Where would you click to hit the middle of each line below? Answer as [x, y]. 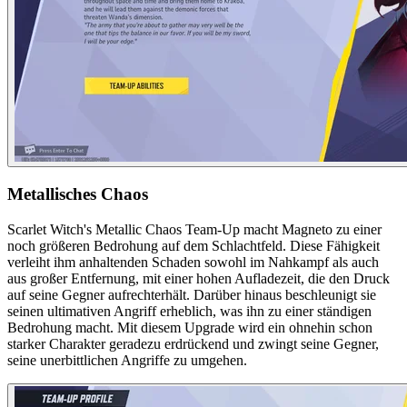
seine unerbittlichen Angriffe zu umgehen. [127, 360]
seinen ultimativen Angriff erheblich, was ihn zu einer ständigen [189, 311]
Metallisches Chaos [78, 194]
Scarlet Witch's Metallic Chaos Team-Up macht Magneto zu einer [194, 229]
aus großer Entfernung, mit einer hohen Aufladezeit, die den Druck [199, 278]
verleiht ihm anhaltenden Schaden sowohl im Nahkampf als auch [193, 262]
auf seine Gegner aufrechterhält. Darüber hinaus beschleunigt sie [192, 294]
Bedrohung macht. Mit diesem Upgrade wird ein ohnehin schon [190, 327]
